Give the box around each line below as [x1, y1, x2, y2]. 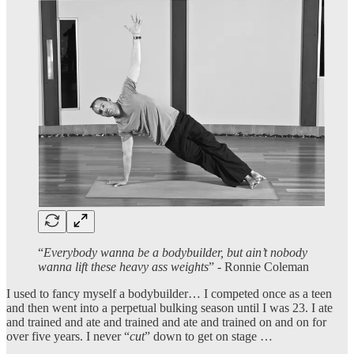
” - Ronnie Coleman [209, 260, 309, 274]
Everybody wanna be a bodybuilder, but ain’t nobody [43, 246, 307, 260]
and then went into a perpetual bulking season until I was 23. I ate [6, 301, 333, 315]
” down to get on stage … [145, 330, 273, 344]
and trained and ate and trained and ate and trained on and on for [6, 315, 326, 330]
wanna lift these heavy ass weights [38, 260, 209, 274]
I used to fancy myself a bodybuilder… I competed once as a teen [6, 287, 332, 301]
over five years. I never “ [6, 330, 130, 344]
